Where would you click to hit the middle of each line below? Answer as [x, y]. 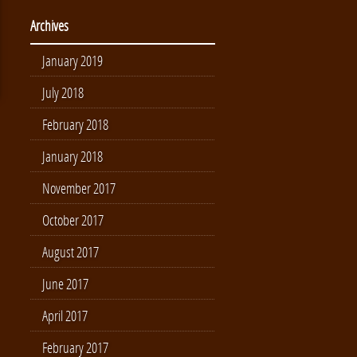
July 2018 [63, 92]
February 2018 [75, 124]
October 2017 [73, 220]
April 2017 [65, 316]
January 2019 [73, 61]
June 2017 [65, 284]
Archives [49, 25]
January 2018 [73, 156]
